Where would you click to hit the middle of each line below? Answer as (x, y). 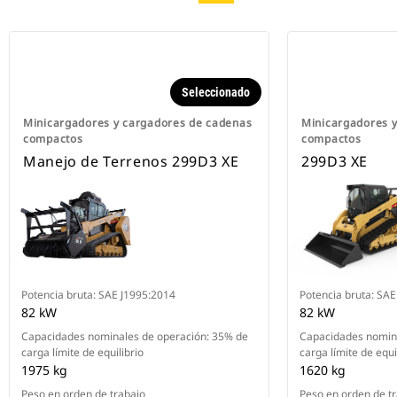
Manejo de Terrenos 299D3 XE (131, 162)
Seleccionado (216, 93)
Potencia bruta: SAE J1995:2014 (98, 295)
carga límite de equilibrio (82, 353)
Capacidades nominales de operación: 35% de (135, 337)
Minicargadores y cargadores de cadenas (138, 123)
